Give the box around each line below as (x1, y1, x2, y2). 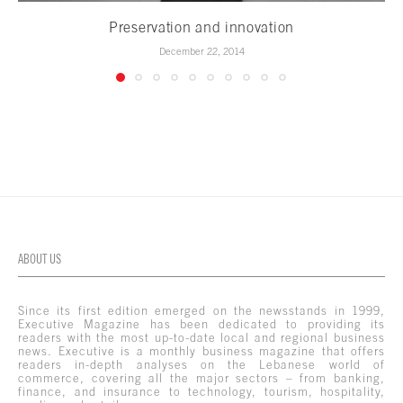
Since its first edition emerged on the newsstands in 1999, (18, 304, 385, 318)
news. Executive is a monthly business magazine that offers (18, 345, 385, 359)
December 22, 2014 (158, 46, 245, 58)
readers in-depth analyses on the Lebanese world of (18, 358, 385, 372)
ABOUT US (18, 252, 61, 267)
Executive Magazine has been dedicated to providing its (18, 318, 385, 332)
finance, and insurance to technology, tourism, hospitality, (18, 385, 385, 399)
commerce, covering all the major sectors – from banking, (18, 372, 385, 386)
